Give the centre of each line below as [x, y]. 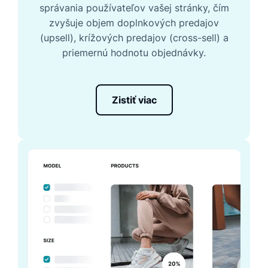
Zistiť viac [134, 100]
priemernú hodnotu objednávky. [134, 53]
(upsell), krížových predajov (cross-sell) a [134, 38]
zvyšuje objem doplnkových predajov [134, 23]
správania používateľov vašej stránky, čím [134, 8]
